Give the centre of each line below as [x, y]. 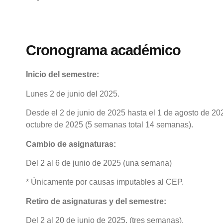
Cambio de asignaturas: [71, 144]
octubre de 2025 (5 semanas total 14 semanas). [110, 125]
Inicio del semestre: [63, 75]
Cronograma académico [103, 51]
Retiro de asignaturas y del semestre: [96, 201]
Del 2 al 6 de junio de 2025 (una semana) [99, 163]
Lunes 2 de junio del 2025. [73, 94]
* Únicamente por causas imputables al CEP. [105, 182]
